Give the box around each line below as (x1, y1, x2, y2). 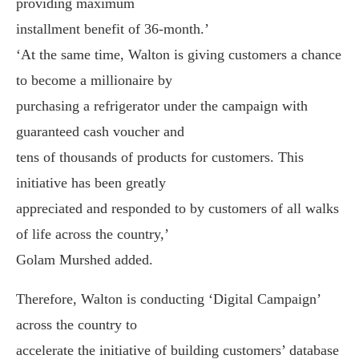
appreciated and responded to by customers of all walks (16, 200, 339, 216)
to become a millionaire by (16, 72, 172, 88)
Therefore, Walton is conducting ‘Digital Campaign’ (16, 291, 321, 307)
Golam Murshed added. (16, 252, 153, 268)
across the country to (16, 317, 137, 333)
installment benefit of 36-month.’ (16, 21, 209, 37)
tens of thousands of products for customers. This (16, 149, 304, 165)
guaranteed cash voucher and (16, 123, 184, 139)
